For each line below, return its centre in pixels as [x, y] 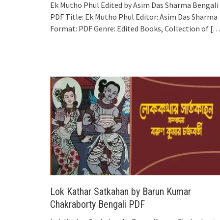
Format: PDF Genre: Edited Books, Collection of [129, 29]
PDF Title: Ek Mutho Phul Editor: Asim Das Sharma [134, 17]
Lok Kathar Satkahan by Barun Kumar [121, 191]
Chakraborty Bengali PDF [97, 204]
